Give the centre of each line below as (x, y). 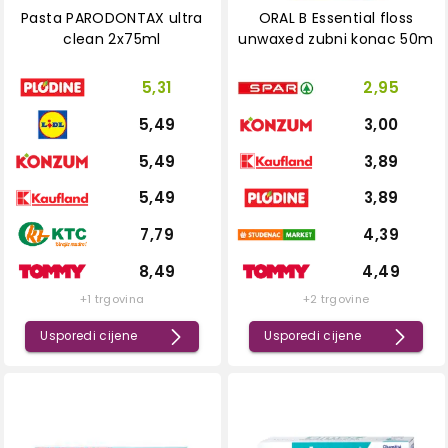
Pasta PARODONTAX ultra (112, 18)
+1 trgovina (112, 299)
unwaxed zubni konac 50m (336, 39)
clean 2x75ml (112, 39)
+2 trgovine (336, 299)
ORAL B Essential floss (336, 18)
